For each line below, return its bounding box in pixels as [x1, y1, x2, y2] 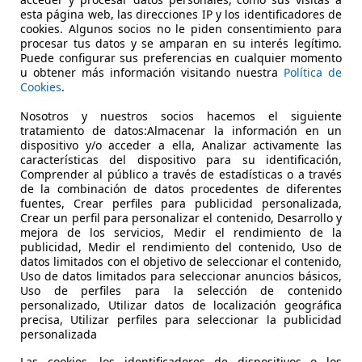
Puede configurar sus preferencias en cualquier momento [20, 49, 342, 65]
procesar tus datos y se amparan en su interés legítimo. [20, 35, 342, 51]
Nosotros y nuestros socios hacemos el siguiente [20, 107, 342, 124]
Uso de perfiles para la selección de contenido [20, 282, 342, 298]
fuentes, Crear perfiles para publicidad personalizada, [20, 195, 342, 211]
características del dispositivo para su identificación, [20, 151, 342, 167]
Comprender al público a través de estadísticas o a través [20, 166, 342, 182]
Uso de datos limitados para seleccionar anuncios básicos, [20, 267, 342, 284]
